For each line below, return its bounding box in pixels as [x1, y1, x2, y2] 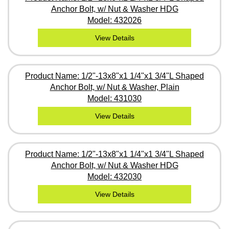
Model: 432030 [87, 172, 142, 181]
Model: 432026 [87, 15, 142, 25]
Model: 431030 [87, 94, 142, 103]
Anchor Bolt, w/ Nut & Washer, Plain [50, 82, 179, 91]
